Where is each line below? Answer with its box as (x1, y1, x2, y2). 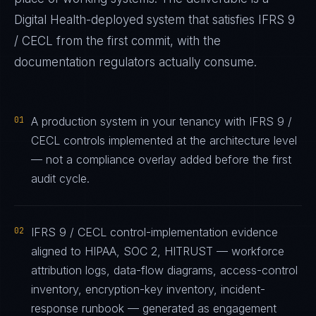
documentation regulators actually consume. (14, 55, 257, 69)
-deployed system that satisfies (86, 13, 258, 27)
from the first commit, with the (53, 34, 221, 48)
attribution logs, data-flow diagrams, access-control (31, 263, 298, 277)
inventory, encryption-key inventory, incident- (31, 282, 265, 296)
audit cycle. (31, 171, 90, 186)
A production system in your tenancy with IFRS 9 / (31, 114, 292, 128)
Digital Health (14, 13, 86, 27)
